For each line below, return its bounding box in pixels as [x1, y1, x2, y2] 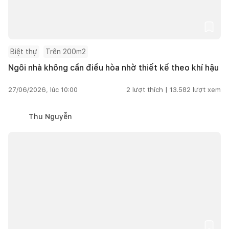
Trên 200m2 [45, 47, 86, 56]
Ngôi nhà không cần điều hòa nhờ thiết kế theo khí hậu [8, 62, 219, 73]
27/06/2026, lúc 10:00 [8, 85, 78, 94]
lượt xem [193, 85, 221, 94]
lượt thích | [132, 85, 168, 94]
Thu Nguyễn [29, 112, 72, 121]
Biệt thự [10, 47, 37, 56]
